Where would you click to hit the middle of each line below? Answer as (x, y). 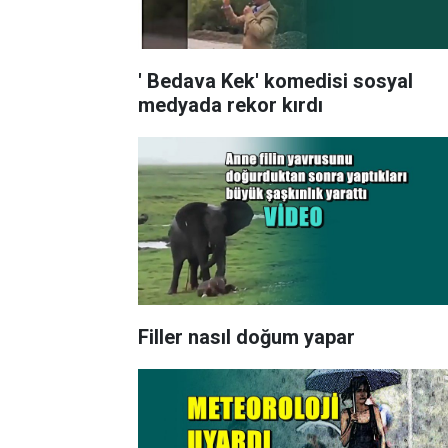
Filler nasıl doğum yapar (246, 336)
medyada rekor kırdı (230, 104)
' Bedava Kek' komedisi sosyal (275, 80)
